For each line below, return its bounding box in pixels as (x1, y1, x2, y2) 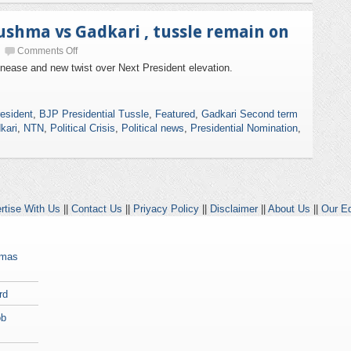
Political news (121, 122, 184, 134)
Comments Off (17, 45, 78, 56)
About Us (268, 203, 310, 215)
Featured (155, 108, 195, 120)
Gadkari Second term (201, 108, 298, 120)
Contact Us (71, 203, 122, 215)
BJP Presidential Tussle (39, 108, 149, 120)
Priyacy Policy (133, 203, 199, 215)
